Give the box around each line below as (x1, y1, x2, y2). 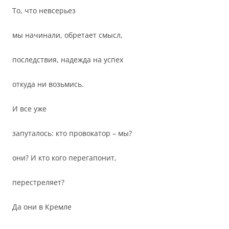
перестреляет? (12, 177, 64, 187)
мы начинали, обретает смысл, (12, 30, 123, 40)
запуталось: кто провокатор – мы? (12, 128, 132, 138)
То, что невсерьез (12, 6, 76, 15)
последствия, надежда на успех (12, 55, 123, 64)
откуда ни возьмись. (12, 79, 84, 89)
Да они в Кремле (12, 202, 72, 212)
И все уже (12, 104, 47, 113)
